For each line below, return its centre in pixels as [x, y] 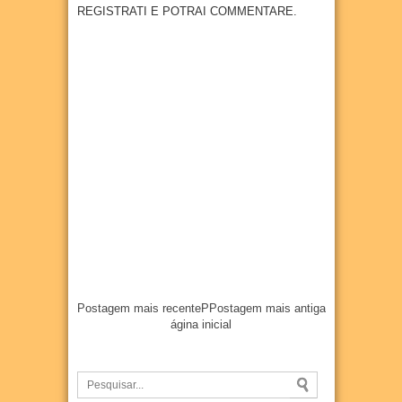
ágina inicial [201, 324]
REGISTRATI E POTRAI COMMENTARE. [187, 11]
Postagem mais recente [139, 308]
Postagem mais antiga [267, 308]
